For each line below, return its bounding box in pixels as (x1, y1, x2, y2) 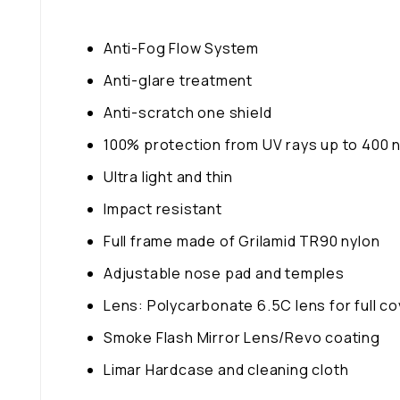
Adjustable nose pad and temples (104, 262, 345, 283)
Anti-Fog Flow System (104, 37, 259, 58)
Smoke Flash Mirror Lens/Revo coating (104, 327, 380, 347)
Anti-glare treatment (104, 70, 253, 90)
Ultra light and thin (104, 166, 233, 187)
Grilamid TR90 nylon (238, 230, 380, 251)
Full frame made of (104, 230, 239, 251)
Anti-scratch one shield (104, 102, 272, 122)
